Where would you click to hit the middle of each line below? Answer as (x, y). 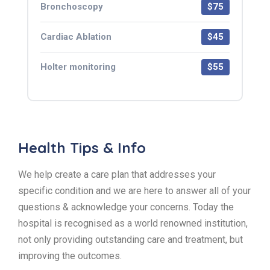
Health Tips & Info (82, 147)
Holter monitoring (78, 67)
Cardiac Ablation (76, 36)
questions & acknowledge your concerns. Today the (126, 207)
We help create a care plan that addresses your (117, 174)
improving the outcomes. (70, 256)
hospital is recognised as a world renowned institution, (133, 223)
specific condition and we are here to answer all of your (134, 190)
